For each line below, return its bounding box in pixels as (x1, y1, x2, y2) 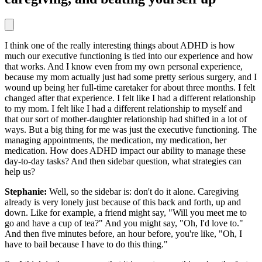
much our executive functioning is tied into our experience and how (5, 50, 253, 61)
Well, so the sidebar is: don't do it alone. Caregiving (47, 186, 239, 196)
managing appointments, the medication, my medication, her (5, 135, 226, 145)
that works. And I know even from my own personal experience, (5, 61, 243, 71)
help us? (5, 166, 35, 177)
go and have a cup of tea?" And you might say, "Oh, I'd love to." (5, 218, 243, 228)
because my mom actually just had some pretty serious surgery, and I (5, 71, 257, 82)
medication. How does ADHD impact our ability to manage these (5, 145, 246, 156)
